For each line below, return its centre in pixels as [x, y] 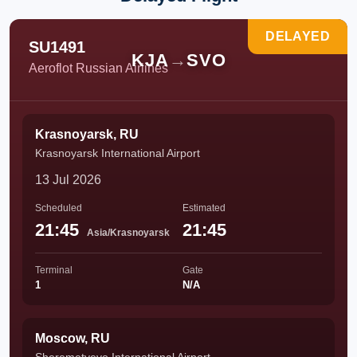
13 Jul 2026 [68, 180]
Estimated [204, 208]
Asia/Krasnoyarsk [128, 233]
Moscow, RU [73, 338]
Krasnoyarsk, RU [87, 134]
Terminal [54, 270]
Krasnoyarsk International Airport [118, 153]
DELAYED [298, 36]
